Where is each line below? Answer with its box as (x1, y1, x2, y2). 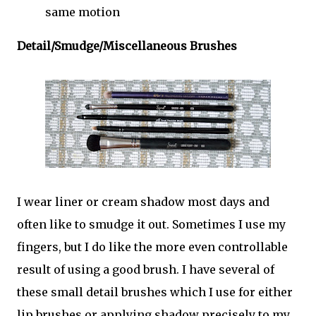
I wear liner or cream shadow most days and (17, 195, 269, 209)
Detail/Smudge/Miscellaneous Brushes (17, 39, 237, 53)
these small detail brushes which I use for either (17, 285, 293, 299)
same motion (45, 5, 120, 19)
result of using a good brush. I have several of (17, 262, 274, 276)
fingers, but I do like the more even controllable (17, 240, 288, 254)
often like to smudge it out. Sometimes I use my (17, 217, 286, 231)
